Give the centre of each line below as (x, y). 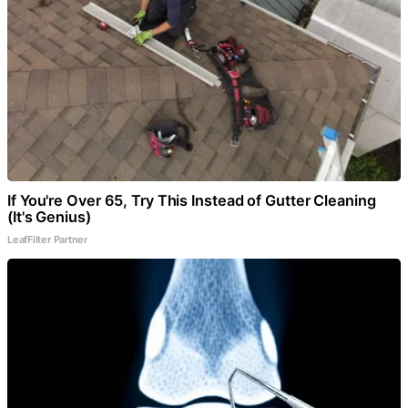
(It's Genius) (49, 216)
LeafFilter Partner (48, 239)
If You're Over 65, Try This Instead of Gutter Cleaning (192, 200)
